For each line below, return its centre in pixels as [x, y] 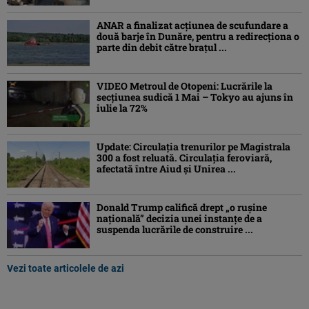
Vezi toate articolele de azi [66, 269]
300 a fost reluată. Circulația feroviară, [184, 157]
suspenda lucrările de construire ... [175, 230]
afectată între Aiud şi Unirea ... [166, 168]
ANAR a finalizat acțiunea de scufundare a [192, 25]
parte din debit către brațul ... [162, 47]
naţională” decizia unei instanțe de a [179, 219]
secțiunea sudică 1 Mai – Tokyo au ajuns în [195, 97]
